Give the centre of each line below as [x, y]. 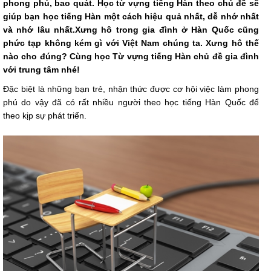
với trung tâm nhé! [41, 70]
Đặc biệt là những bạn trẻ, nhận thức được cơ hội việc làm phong [131, 89]
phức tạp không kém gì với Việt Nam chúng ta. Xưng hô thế [131, 43]
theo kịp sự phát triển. [45, 116]
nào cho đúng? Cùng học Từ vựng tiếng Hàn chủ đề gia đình [131, 57]
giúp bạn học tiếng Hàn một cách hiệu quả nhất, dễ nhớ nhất [131, 17]
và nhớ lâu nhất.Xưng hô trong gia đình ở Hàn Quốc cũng [131, 30]
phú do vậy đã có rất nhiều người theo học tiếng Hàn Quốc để [131, 103]
